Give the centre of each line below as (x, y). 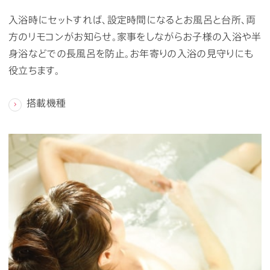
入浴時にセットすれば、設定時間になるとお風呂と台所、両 (132, 20)
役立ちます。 (34, 71)
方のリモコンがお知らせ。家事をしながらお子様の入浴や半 (135, 37)
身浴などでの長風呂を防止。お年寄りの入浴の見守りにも (131, 54)
